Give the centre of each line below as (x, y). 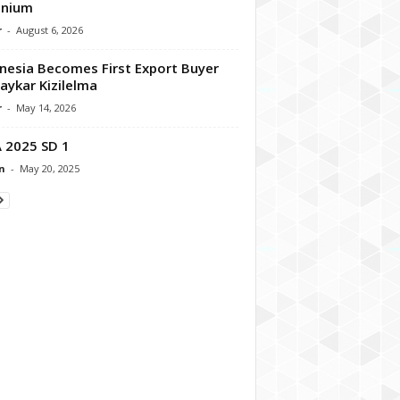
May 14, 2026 (46, 107)
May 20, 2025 (49, 168)
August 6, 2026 (49, 29)
